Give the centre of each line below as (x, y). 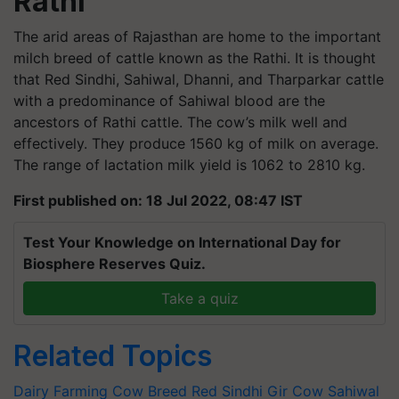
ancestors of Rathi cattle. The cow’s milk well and (180, 122)
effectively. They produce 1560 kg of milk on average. (196, 143)
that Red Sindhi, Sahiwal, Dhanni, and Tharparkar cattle (199, 79)
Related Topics (113, 355)
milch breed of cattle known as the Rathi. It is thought (195, 57)
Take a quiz (199, 298)
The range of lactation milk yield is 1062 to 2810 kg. (189, 164)
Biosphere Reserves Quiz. (114, 263)
